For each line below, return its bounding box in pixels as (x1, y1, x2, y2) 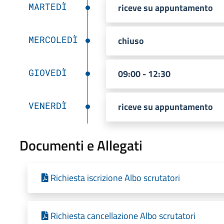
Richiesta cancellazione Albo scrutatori (50, 208, 195, 222)
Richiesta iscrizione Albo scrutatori (50, 170, 180, 184)
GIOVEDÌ (28, 66, 67, 78)
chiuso (117, 33, 144, 47)
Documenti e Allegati (19, 134, 142, 156)
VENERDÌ (28, 99, 67, 111)
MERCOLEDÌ (28, 33, 78, 45)
